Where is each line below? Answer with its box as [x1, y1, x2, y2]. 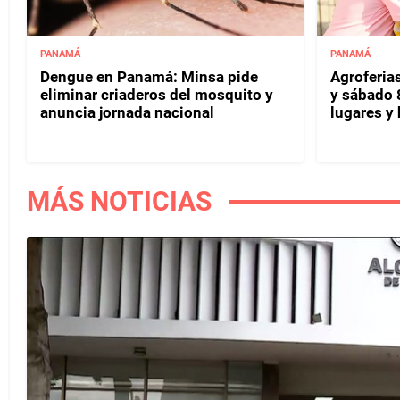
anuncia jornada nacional [40, 103, 214, 121]
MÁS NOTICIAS [27, 185, 212, 217]
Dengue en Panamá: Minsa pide [40, 67, 258, 86]
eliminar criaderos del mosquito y [40, 85, 273, 104]
